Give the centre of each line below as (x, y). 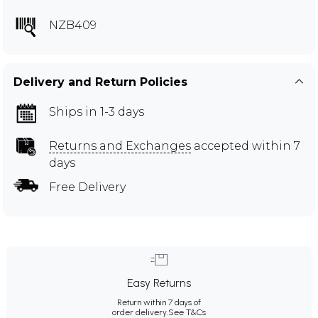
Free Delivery (87, 187)
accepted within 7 (246, 146)
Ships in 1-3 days (97, 111)
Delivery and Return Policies (100, 82)
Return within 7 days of (159, 302)
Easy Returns (159, 283)
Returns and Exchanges (120, 146)
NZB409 (73, 25)
